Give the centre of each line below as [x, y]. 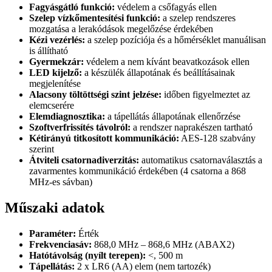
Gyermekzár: [56, 62]
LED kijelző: [56, 73]
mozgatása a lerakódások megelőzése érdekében [121, 29]
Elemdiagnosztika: [67, 117]
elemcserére [52, 106]
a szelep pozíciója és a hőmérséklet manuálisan [175, 40]
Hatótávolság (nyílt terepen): [87, 255]
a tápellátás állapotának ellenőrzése [173, 117]
